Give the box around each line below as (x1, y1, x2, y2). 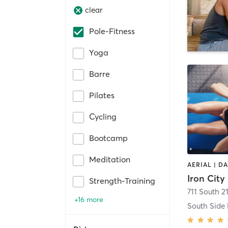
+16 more (74, 194, 103, 204)
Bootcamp (89, 132, 128, 143)
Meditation (89, 154, 130, 164)
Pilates (89, 90, 115, 100)
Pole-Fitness (89, 25, 135, 36)
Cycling (89, 111, 117, 122)
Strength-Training (89, 175, 155, 186)
